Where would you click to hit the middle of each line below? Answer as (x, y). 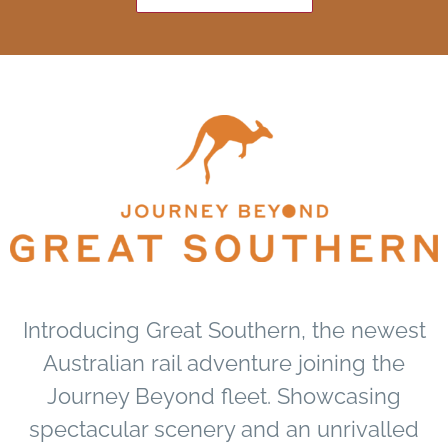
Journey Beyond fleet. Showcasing (224, 395)
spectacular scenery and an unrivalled (224, 428)
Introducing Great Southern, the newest (224, 329)
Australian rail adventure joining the (224, 362)
